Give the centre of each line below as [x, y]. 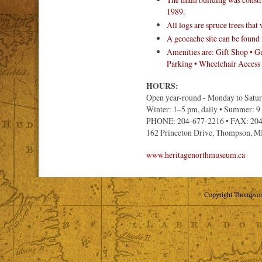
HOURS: [162, 86]
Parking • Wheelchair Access [213, 63]
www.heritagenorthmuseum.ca [196, 155]
